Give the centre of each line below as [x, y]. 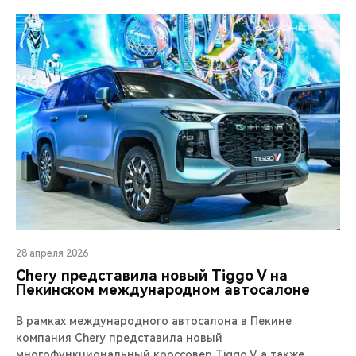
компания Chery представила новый [119, 337]
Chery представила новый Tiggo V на [152, 275]
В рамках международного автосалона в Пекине [154, 321]
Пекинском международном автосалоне [163, 289]
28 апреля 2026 [52, 253]
